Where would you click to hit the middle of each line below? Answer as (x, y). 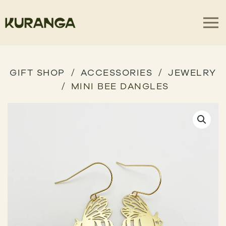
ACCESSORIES (117, 72)
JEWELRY (192, 72)
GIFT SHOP (37, 72)
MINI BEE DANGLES (120, 86)
